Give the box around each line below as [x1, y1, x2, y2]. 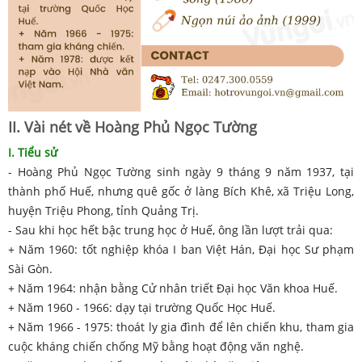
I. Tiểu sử [8, 145, 57, 161]
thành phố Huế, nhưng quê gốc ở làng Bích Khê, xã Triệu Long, [8, 183, 354, 200]
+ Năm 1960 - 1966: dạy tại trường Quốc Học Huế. [8, 300, 276, 316]
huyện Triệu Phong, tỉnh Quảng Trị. [8, 203, 199, 219]
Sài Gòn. [8, 261, 53, 277]
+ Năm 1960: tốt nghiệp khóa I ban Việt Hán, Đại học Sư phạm [8, 242, 354, 258]
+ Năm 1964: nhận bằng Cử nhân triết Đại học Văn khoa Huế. [8, 280, 338, 297]
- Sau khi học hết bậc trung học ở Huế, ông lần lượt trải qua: [8, 222, 333, 238]
